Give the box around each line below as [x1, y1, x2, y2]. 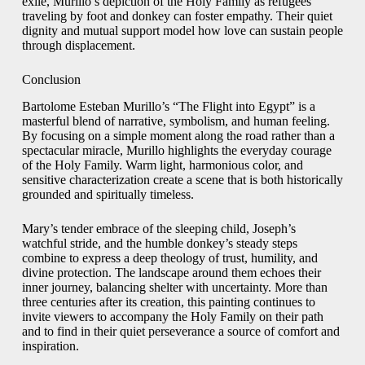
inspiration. [21, 339, 79, 354]
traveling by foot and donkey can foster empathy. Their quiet [21, 9, 332, 24]
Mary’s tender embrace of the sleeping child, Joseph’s [21, 222, 296, 236]
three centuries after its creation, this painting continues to [21, 295, 315, 310]
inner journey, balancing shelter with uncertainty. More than [21, 280, 328, 295]
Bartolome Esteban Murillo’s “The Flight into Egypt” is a [21, 99, 315, 114]
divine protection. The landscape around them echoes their [21, 266, 321, 280]
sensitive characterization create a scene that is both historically [21, 173, 343, 187]
